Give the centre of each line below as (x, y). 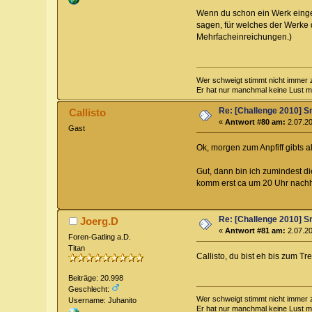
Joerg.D (99, 221)
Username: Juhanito (103, 300)
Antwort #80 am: (256, 122)
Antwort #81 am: (256, 231)
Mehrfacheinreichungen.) (244, 37)
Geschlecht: (90, 289)
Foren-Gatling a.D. (100, 236)
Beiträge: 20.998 (96, 278)
